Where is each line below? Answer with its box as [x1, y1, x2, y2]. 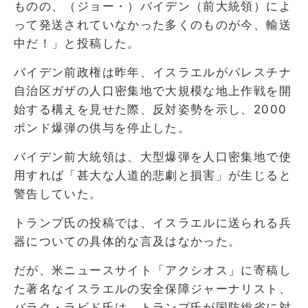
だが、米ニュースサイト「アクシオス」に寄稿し [14, 263, 291, 277]
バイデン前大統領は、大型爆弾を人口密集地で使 [14, 149, 291, 164]
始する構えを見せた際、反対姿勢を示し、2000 [14, 102, 287, 116]
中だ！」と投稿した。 [14, 36, 140, 50]
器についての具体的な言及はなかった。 [14, 234, 241, 248]
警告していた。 [14, 186, 102, 201]
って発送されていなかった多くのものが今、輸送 [14, 17, 291, 32]
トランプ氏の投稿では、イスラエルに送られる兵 [14, 215, 291, 230]
